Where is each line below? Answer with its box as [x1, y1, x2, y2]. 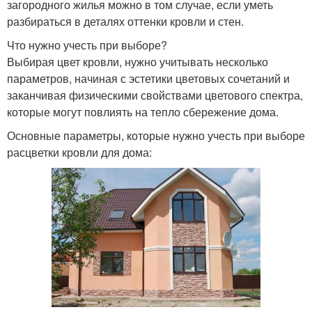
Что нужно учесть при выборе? [7, 36, 167, 53]
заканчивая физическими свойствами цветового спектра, [7, 86, 303, 103]
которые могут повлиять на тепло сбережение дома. [7, 103, 279, 120]
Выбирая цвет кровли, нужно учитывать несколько [7, 53, 268, 70]
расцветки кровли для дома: [7, 143, 152, 160]
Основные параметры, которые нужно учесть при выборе [7, 127, 305, 143]
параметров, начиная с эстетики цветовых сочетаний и [7, 70, 290, 86]
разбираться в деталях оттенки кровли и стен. [7, 13, 244, 29]
